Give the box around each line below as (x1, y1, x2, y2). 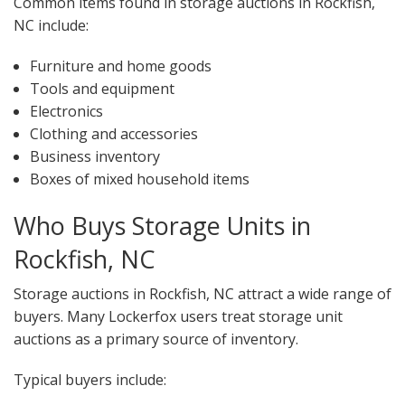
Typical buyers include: (14, 370, 166, 391)
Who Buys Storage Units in (14, 209, 311, 243)
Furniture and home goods (29, 56, 212, 77)
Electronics (29, 101, 103, 122)
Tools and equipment (29, 79, 174, 99)
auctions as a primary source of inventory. (14, 329, 298, 350)
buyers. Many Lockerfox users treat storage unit (14, 306, 343, 327)
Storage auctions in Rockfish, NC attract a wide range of (14, 284, 391, 305)
